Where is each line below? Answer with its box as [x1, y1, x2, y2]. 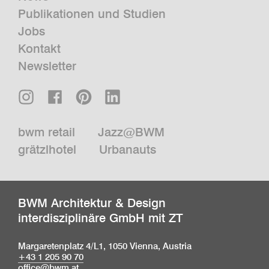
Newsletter [18, 59, 76, 74]
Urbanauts [98, 142, 156, 157]
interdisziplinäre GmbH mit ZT [18, 211, 183, 226]
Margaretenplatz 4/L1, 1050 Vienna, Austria [18, 240, 192, 252]
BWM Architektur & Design [18, 196, 166, 211]
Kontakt [18, 41, 61, 56]
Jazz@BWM [97, 124, 165, 139]
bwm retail [18, 124, 75, 139]
